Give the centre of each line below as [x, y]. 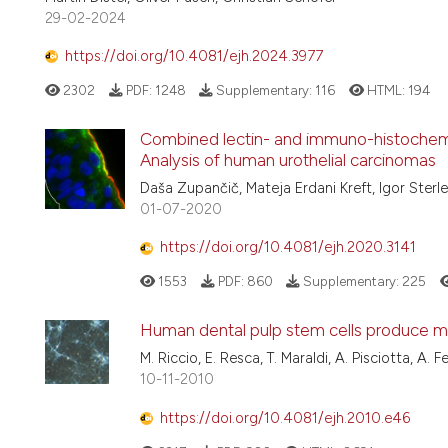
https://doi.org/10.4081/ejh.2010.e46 [285, 417]
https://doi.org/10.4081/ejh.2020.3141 [288, 247]
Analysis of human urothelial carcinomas [288, 159]
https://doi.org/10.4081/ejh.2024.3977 [194, 56]
